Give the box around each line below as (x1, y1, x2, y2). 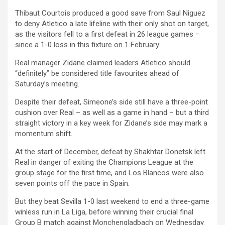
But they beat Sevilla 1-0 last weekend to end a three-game (15, 196, 209, 206)
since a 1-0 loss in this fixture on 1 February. (15, 40, 160, 49)
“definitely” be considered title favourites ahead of (15, 68, 179, 78)
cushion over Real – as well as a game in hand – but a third (15, 107, 209, 117)
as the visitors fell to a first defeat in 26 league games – (15, 29, 200, 39)
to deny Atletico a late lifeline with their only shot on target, (15, 19, 209, 28)
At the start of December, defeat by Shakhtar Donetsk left (15, 147, 205, 156)
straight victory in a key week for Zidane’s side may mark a (15, 118, 207, 128)
